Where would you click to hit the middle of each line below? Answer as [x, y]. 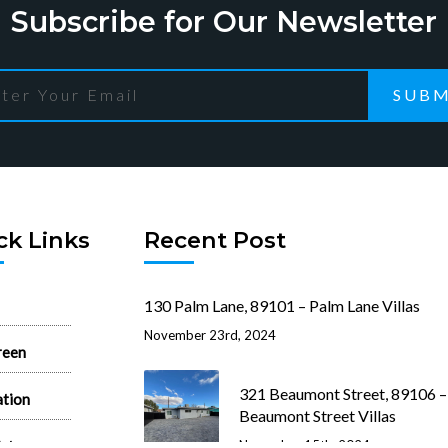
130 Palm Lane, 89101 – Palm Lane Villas [282, 306]
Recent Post [215, 239]
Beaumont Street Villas [317, 416]
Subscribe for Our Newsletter [224, 21]
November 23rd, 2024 [210, 335]
